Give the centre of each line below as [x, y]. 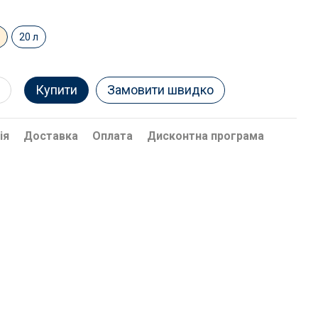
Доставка [51, 136]
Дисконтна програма [206, 136]
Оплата [113, 136]
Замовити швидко [161, 90]
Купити [57, 90]
